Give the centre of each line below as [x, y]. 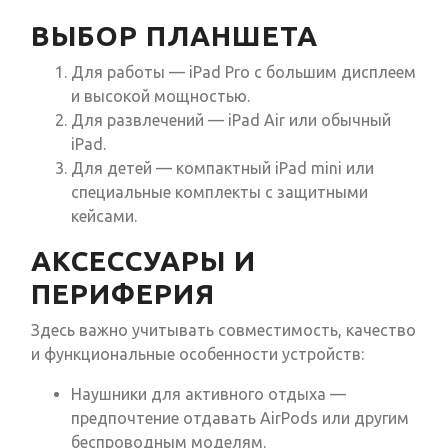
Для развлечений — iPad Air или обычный [231, 120]
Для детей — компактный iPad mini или [222, 168]
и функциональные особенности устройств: [197, 354]
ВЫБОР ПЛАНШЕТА [174, 36]
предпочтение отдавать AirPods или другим [240, 418]
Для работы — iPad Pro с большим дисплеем [243, 72]
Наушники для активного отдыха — [208, 394]
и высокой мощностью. [160, 96]
